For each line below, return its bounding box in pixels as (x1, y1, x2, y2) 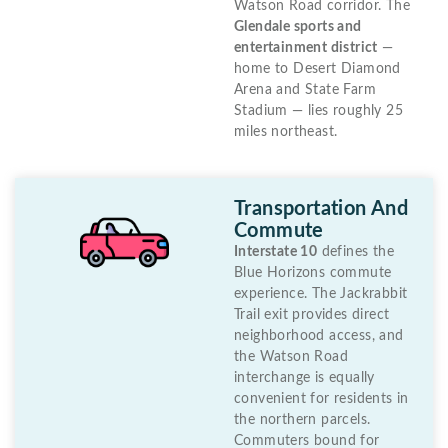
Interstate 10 (234, 244, 318, 259)
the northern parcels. (234, 412, 371, 427)
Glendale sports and (234, 19, 362, 34)
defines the (317, 244, 395, 259)
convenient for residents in (234, 391, 409, 406)
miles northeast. (234, 124, 338, 139)
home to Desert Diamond (234, 61, 401, 76)
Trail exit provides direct (234, 307, 390, 322)
